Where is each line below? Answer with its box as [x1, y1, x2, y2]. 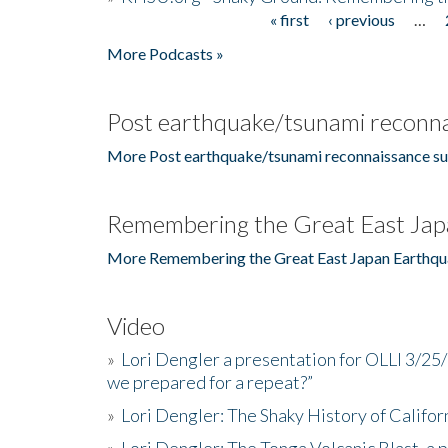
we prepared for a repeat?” [107, 370, 313, 393]
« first [269, 9, 309, 29]
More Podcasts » [107, 43, 224, 63]
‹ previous [327, 9, 395, 29]
